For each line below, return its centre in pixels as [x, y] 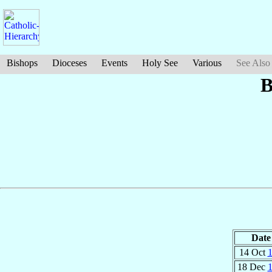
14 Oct [253, 252]
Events [114, 63]
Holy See [160, 63]
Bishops [22, 63]
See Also [253, 63]
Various [207, 63]
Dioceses [70, 63]
